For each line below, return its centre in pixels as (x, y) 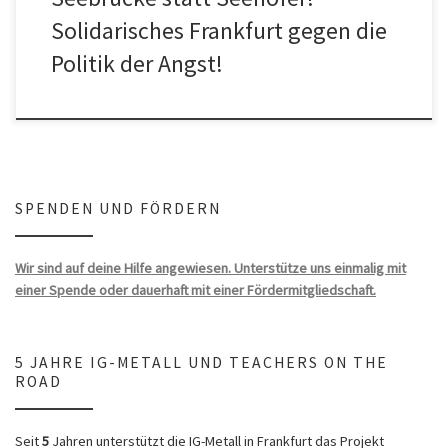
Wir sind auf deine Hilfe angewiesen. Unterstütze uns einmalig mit (210, 267)
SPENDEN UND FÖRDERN (118, 208)
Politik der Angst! (136, 63)
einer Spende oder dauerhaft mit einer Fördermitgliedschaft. (195, 289)
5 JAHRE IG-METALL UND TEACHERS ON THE (201, 362)
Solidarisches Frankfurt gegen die (218, 30)
